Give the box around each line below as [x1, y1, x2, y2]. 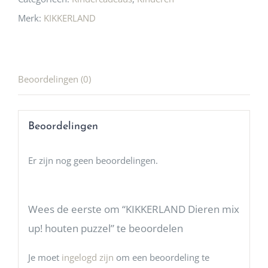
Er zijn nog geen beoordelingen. [28, 154, 158, 166]
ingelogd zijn [61, 251, 114, 263]
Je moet [28, 251, 62, 263]
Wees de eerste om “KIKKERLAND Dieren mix [28, 202, 239, 216]
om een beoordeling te [113, 251, 209, 263]
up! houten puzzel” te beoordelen [28, 221, 183, 235]
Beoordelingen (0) [18, 73, 91, 86]
